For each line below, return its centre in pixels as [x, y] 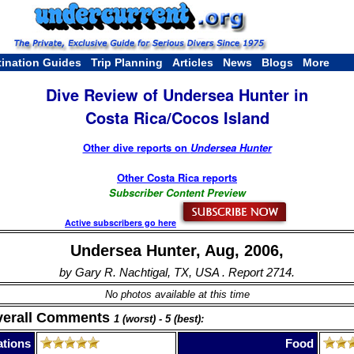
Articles [193, 62]
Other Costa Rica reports [177, 177]
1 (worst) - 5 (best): [159, 319]
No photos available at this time [177, 294]
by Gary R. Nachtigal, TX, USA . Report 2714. [177, 272]
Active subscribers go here [121, 222]
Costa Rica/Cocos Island [177, 118]
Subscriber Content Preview [177, 192]
